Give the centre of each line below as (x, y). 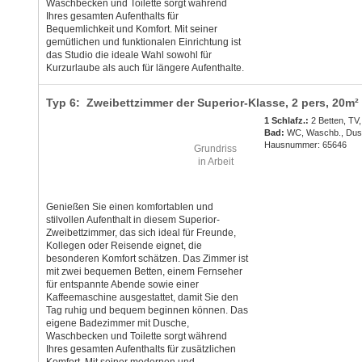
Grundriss (215, 149)
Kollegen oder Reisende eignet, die (124, 246)
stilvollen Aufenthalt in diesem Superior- (133, 220)
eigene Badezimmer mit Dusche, (117, 324)
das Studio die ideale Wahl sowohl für (128, 55)
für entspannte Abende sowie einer (122, 285)
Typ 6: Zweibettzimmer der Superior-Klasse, (168, 103)
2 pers (308, 103)
